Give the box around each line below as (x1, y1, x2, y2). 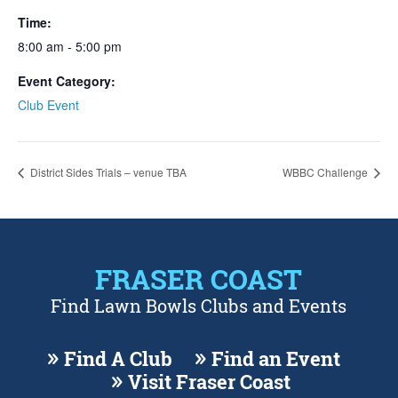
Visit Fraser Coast (128, 368, 291, 395)
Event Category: (18, 72, 115, 90)
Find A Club (64, 345, 173, 372)
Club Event (18, 96, 79, 114)
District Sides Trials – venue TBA (28, 163, 187, 179)
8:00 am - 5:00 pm (18, 37, 122, 55)
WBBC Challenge (283, 163, 370, 179)
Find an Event (211, 345, 341, 372)
